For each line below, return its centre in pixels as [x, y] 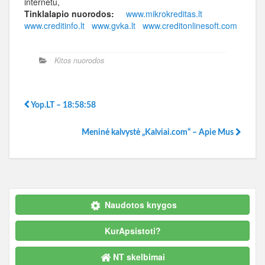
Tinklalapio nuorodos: [69, 14]
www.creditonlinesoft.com [190, 25]
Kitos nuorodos [79, 60]
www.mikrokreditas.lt [164, 14]
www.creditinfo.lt [54, 25]
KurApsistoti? [132, 231]
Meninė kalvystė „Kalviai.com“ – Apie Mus [159, 132]
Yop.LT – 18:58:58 [63, 105]
